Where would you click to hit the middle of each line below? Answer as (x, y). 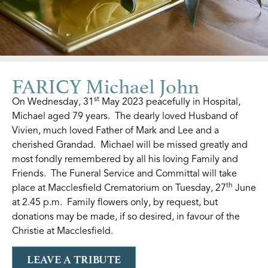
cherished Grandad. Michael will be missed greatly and (130, 144)
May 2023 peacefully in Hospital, (170, 101)
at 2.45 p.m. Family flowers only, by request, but (115, 202)
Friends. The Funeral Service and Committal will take (124, 173)
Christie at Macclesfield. (63, 231)
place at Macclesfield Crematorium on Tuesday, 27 (119, 188)
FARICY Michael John (106, 84)
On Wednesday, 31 (53, 101)
